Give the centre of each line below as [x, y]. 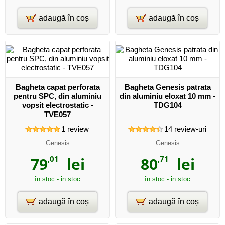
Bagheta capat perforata [58, 87]
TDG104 [167, 105]
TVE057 [58, 114]
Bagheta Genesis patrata [167, 87]
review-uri [189, 129]
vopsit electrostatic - [58, 105]
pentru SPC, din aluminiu [58, 96]
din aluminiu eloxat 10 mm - [167, 96]
